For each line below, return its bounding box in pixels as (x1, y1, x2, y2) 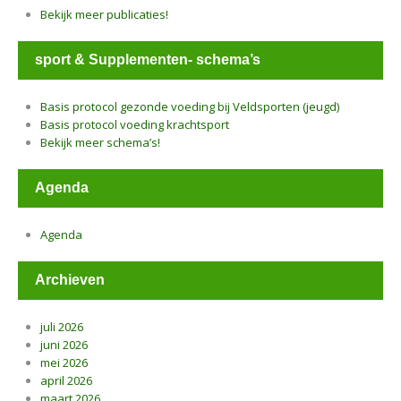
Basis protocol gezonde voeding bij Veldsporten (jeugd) (40, 98, 339, 115)
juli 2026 (40, 319, 83, 335)
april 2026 (40, 372, 92, 388)
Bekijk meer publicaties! (40, 6, 168, 22)
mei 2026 (40, 354, 88, 371)
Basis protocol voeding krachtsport (40, 116, 229, 132)
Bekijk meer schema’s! (40, 134, 160, 150)
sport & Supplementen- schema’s (35, 52, 260, 67)
